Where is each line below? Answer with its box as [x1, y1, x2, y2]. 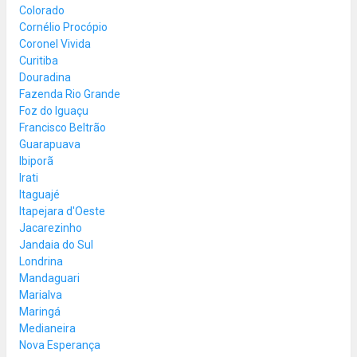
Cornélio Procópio [19, 20, 108, 33]
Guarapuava [19, 137, 80, 151]
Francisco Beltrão [19, 120, 106, 134]
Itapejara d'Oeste [19, 204, 105, 218]
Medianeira [19, 321, 76, 335]
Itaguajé [19, 187, 60, 201]
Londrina [19, 254, 63, 268]
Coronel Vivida [19, 37, 91, 50]
